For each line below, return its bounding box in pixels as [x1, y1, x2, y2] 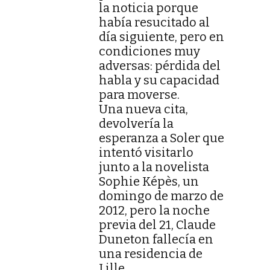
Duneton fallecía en [99, 232, 213, 247]
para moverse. [99, 87, 180, 102]
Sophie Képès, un [99, 174, 199, 189]
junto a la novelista [99, 160, 209, 175]
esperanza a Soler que [99, 131, 224, 146]
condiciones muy [99, 44, 200, 59]
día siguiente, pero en [99, 30, 224, 45]
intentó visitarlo [99, 145, 193, 160]
